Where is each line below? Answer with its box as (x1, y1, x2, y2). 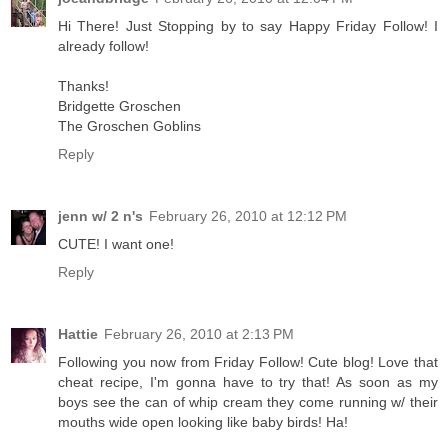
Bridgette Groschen (58, 98, 181, 115)
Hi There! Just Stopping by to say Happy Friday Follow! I (58, 18, 438, 35)
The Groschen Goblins (58, 118, 201, 135)
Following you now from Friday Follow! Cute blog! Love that (58, 354, 438, 371)
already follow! (58, 38, 149, 55)
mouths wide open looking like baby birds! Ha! (58, 414, 348, 431)
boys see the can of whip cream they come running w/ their (58, 394, 438, 411)
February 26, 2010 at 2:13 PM (104, 326, 294, 343)
